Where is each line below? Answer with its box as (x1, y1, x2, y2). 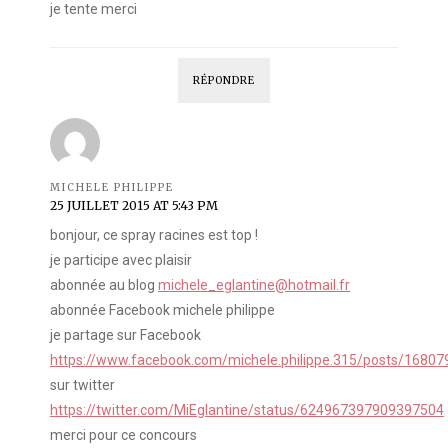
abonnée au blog (50, 277, 158, 294)
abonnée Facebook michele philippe (50, 302, 275, 319)
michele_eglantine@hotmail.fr (158, 277, 350, 294)
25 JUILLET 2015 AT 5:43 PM (50, 198, 218, 214)
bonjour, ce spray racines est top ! (50, 227, 258, 244)
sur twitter (50, 377, 115, 394)
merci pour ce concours (50, 427, 197, 444)
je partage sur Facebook (50, 327, 201, 344)
